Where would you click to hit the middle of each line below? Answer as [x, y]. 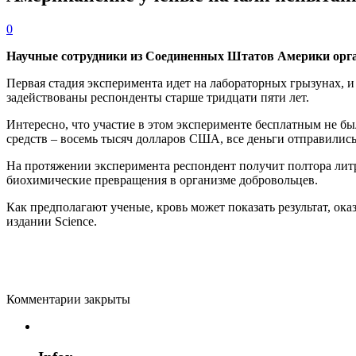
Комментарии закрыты [68, 299]
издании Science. [52, 221]
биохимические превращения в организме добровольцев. [162, 180]
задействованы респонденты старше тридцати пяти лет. [158, 97]
